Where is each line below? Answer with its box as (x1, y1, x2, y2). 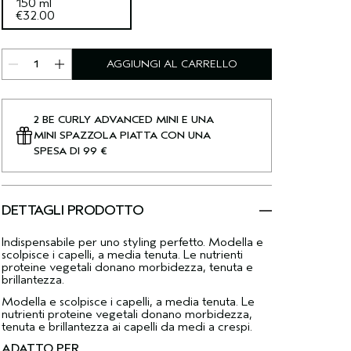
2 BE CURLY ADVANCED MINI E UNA (33, 113, 214, 126)
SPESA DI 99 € (33, 144, 107, 157)
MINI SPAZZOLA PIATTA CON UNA (33, 128, 211, 142)
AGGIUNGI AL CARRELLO (106, 57, 237, 71)
